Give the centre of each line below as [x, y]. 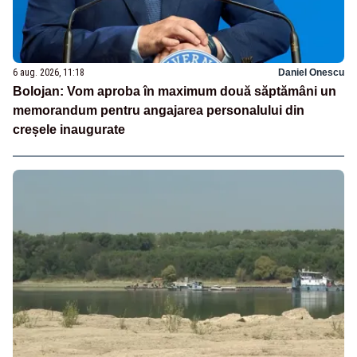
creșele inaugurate [69, 129]
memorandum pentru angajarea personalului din [159, 110]
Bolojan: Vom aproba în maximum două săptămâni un [175, 91]
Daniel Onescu [311, 72]
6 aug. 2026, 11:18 [49, 72]
